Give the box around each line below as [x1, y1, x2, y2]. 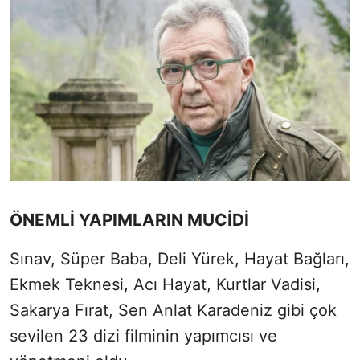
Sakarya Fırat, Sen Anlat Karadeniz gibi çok [10, 301, 337, 321]
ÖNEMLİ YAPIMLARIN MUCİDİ [10, 210, 249, 231]
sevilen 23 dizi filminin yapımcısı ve [10, 326, 277, 346]
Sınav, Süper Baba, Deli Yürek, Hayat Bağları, [10, 249, 350, 269]
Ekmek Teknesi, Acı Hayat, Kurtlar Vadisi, [10, 275, 321, 295]
